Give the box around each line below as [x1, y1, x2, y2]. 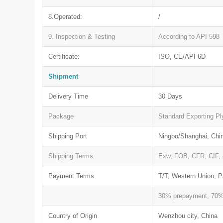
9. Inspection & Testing [48, 32, 115, 40]
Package [48, 112, 74, 120]
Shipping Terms [48, 152, 94, 160]
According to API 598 [158, 32, 220, 40]
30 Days [158, 92, 183, 100]
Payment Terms [48, 172, 95, 180]
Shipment [48, 72, 79, 80]
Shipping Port [48, 132, 88, 140]
